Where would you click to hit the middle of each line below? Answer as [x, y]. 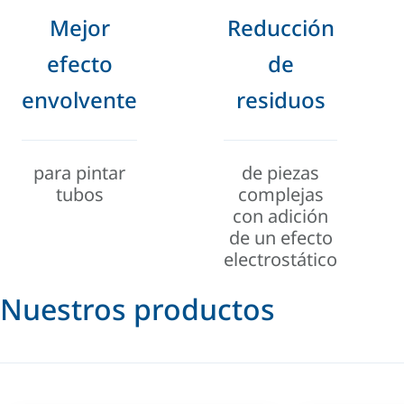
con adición [280, 216]
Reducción [280, 27]
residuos [280, 99]
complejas [280, 194]
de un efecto [280, 237]
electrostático [280, 259]
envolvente [79, 99]
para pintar [79, 172]
